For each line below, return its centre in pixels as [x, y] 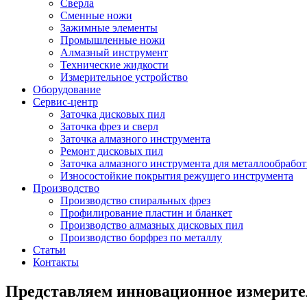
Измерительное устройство [124, 77]
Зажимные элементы [109, 28]
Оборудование [67, 89]
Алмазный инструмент [114, 52]
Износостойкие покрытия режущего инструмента [177, 176]
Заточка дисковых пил [113, 114]
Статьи [49, 250]
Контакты [56, 262]
